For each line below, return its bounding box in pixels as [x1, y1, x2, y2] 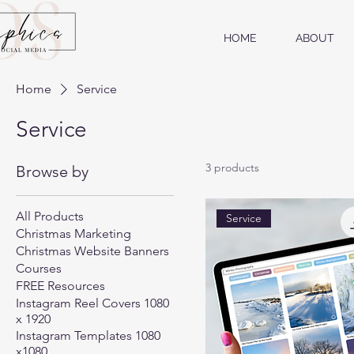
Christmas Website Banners [16, 243, 169, 259]
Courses [16, 261, 62, 277]
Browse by [16, 162, 88, 182]
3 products [205, 160, 259, 175]
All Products [16, 209, 84, 224]
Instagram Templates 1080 [16, 328, 160, 344]
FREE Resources [16, 278, 105, 294]
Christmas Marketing [16, 226, 131, 242]
